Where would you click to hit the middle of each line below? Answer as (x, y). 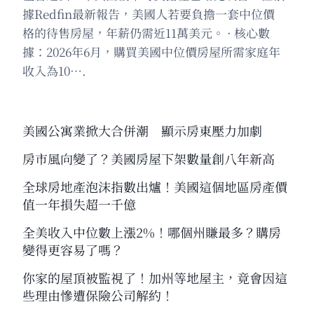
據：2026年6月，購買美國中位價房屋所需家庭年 (151, 51)
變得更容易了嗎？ (73, 249)
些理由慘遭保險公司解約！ (98, 295)
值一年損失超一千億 (79, 204)
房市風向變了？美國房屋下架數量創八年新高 (149, 158)
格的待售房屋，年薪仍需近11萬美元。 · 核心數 (146, 32)
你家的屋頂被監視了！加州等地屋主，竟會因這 (155, 277)
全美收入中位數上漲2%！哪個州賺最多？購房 (152, 232)
